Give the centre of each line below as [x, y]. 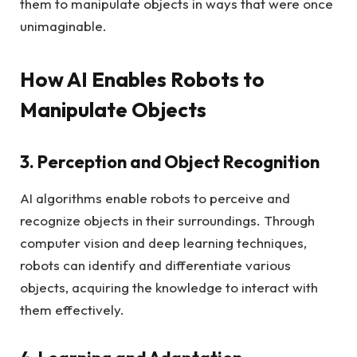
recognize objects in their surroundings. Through [167, 221]
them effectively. [72, 310]
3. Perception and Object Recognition [170, 161]
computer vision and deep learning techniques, [163, 243]
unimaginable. [63, 26]
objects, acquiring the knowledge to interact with [169, 288]
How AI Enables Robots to [142, 80]
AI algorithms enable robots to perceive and [155, 198]
